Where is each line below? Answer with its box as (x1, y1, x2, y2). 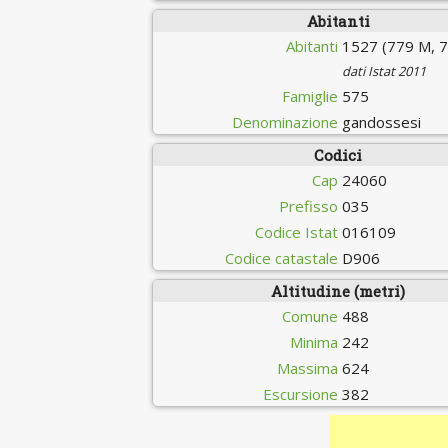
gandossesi (342, 112, 422, 132)
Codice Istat (255, 222, 339, 242)
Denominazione (232, 112, 339, 132)
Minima (290, 332, 339, 352)
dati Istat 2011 (342, 62, 427, 80)
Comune (282, 306, 339, 326)
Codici (314, 145, 363, 165)
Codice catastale (225, 248, 339, 268)
